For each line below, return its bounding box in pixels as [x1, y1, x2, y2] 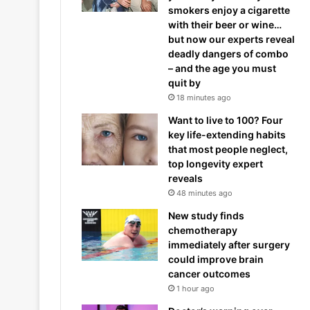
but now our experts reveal [168, 33, 295, 45]
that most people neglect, [168, 143, 288, 155]
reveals [168, 172, 203, 184]
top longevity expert [168, 158, 263, 170]
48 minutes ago [176, 188, 232, 198]
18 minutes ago [176, 93, 231, 102]
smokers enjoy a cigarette [168, 4, 290, 16]
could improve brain [168, 253, 264, 265]
